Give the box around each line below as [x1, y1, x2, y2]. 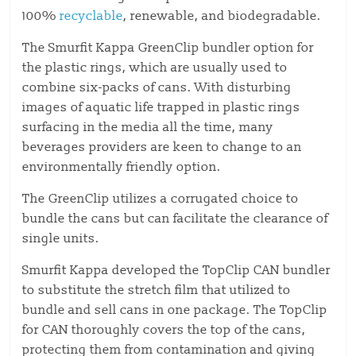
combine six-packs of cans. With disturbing [22, 79, 292, 95]
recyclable [60, 8, 124, 24]
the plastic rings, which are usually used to [22, 60, 288, 75]
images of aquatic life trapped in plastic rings [22, 99, 301, 115]
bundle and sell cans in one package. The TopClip [22, 302, 328, 318]
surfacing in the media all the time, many [22, 119, 274, 135]
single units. [22, 230, 100, 246]
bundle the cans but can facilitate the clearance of [22, 211, 329, 226]
